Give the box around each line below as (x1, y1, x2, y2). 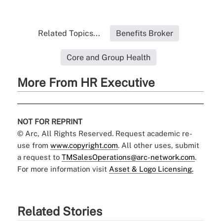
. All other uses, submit (117, 141, 199, 149)
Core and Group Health (66, 52, 150, 62)
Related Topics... (37, 28, 100, 38)
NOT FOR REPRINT (17, 117, 82, 126)
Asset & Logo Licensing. (109, 164, 193, 173)
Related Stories (17, 204, 102, 218)
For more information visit (17, 164, 109, 173)
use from (17, 141, 50, 149)
